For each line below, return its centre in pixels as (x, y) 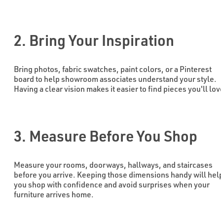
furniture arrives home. (54, 194)
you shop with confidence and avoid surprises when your (112, 184)
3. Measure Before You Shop (106, 136)
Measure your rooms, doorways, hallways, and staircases (113, 165)
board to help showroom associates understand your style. (115, 79)
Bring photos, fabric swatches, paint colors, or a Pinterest (113, 69)
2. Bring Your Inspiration (94, 40)
